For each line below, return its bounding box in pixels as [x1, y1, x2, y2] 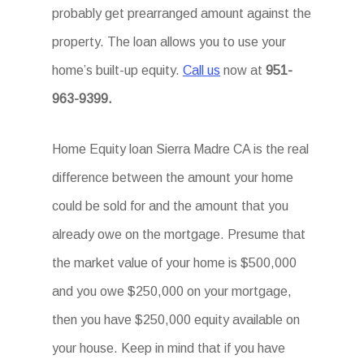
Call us [183, 63, 221, 77]
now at [220, 63, 266, 77]
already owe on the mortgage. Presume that [52, 227, 306, 241]
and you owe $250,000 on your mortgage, [52, 284, 292, 298]
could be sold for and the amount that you [52, 199, 289, 213]
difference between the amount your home [52, 171, 294, 184]
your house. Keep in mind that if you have [52, 341, 286, 355]
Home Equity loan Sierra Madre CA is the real [52, 142, 310, 156]
